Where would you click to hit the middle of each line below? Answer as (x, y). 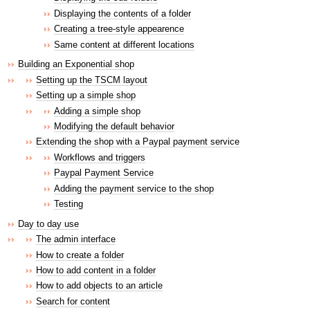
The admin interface (76, 239)
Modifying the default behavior (114, 127)
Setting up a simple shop (86, 95)
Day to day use (48, 224)
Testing (69, 203)
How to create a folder (80, 255)
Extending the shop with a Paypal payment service (138, 142)
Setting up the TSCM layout (92, 80)
